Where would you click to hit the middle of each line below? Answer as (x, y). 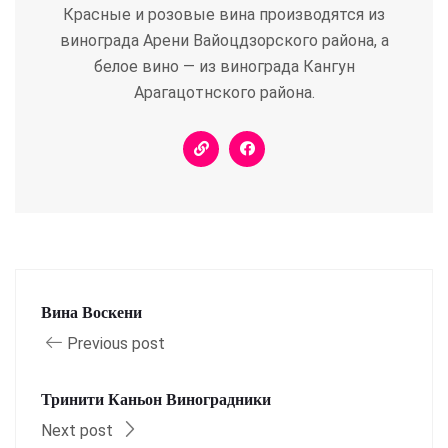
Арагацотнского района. (224, 92)
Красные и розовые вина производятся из (224, 14)
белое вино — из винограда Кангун (224, 66)
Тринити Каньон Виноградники (156, 399)
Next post (79, 430)
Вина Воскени (91, 312)
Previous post (116, 343)
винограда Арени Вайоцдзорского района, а (224, 40)
